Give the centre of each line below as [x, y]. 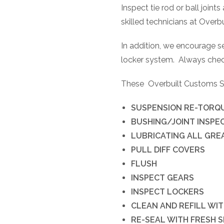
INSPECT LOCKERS [167, 192]
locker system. [148, 60]
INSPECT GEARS [162, 178]
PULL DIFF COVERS [168, 150]
